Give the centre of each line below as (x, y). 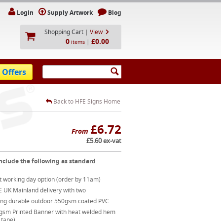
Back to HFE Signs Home (86, 101)
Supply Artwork (70, 13)
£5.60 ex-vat (104, 141)
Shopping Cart (64, 32)
